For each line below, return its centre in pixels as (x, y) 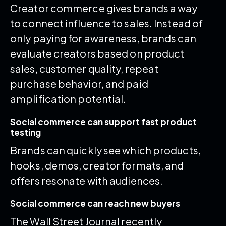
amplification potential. (68, 98)
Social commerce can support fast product (103, 121)
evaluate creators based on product (97, 53)
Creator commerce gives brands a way (104, 8)
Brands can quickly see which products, (105, 150)
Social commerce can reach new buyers (95, 203)
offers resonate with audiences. (87, 180)
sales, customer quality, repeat (84, 68)
